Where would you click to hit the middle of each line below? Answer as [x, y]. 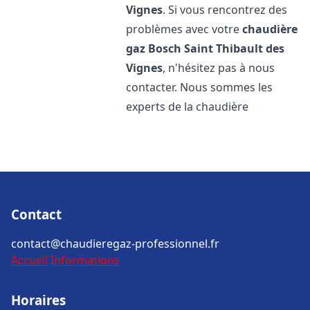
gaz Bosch [154, 48]
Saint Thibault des [235, 48]
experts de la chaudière [188, 107]
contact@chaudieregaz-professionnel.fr [115, 244]
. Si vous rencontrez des [225, 10]
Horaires [38, 300]
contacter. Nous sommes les [200, 87]
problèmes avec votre [184, 29]
